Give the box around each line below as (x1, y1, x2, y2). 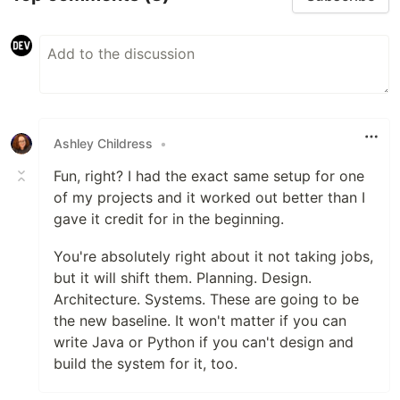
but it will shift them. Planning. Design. (54, 268, 312, 287)
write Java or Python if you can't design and (54, 332, 354, 351)
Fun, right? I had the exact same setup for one (54, 166, 364, 185)
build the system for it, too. (54, 354, 237, 372)
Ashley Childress (54, 136, 153, 152)
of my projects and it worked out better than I (54, 187, 365, 206)
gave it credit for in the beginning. (54, 209, 284, 228)
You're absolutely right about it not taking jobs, (54, 246, 373, 265)
